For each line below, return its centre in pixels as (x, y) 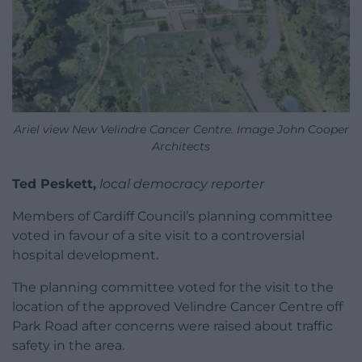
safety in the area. (68, 346)
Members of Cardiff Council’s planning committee (173, 217)
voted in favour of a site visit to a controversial (158, 236)
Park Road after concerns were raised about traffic (173, 326)
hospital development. (85, 255)
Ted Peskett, (54, 184)
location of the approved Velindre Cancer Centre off (177, 307)
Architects (181, 147)
